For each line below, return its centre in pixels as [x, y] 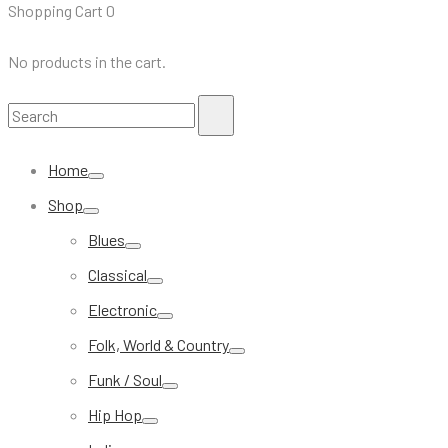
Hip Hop [115, 414]
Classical [117, 274]
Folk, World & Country [158, 344]
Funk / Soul [125, 379]
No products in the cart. [87, 61]
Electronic [122, 309]
